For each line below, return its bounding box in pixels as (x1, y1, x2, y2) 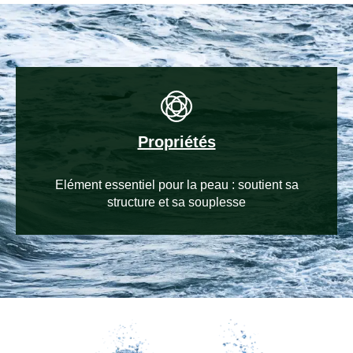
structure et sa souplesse (107, 195, 246, 209)
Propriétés (137, 133, 216, 150)
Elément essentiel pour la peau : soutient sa (54, 178, 299, 191)
